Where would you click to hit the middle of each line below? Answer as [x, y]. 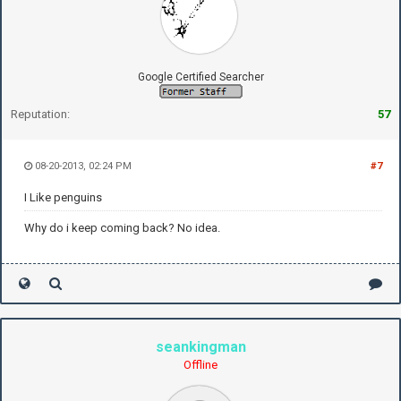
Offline [200, 364]
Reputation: [40, 114]
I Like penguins [63, 197]
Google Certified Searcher [200, 77]
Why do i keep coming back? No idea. [122, 227]
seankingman [200, 346]
